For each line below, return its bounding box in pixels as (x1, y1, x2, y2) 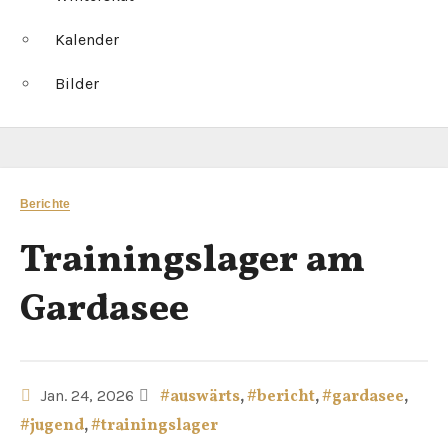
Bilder (55, 74, 99, 94)
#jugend (20, 415, 84, 438)
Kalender (55, 30, 119, 50)
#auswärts (160, 386, 240, 409)
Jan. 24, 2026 (36, 386, 134, 406)
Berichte (20, 197, 70, 212)
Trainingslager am (20, 234, 365, 288)
